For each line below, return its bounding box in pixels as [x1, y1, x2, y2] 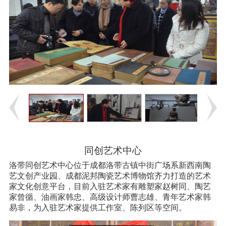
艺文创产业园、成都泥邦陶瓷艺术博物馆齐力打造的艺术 [9, 172, 211, 181]
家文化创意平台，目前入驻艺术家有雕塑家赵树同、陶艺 [9, 182, 211, 191]
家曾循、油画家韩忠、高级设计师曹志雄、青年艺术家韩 [9, 193, 211, 202]
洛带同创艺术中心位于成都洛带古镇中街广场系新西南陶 [9, 161, 211, 170]
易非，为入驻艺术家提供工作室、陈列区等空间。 [9, 203, 187, 212]
